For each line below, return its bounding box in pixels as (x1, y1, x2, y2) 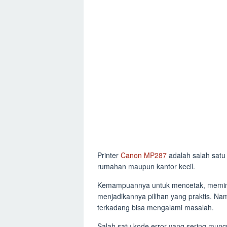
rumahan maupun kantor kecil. (97, 161, 195, 171)
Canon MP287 (121, 150, 167, 160)
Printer (97, 150, 121, 160)
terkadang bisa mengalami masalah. (97, 202, 214, 212)
